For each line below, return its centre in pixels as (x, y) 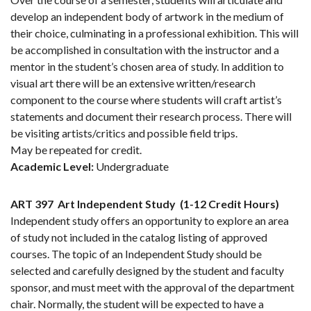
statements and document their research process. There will (151, 117)
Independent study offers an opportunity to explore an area (150, 221)
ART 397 (32, 204)
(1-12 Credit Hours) (229, 204)
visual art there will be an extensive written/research (133, 83)
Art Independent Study (117, 204)
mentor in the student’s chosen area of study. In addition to (147, 67)
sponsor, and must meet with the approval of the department (152, 287)
